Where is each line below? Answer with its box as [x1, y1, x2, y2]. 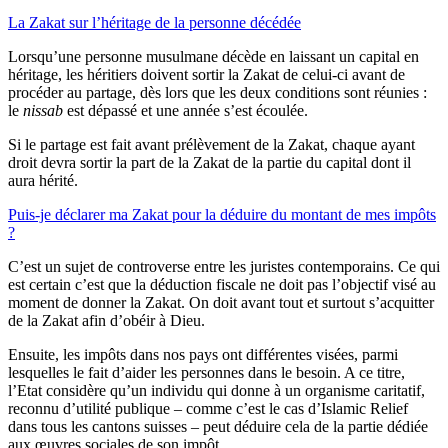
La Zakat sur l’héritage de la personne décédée [8, 14, 301, 32]
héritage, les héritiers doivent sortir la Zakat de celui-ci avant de [8, 66, 405, 84]
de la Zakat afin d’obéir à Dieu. [8, 312, 205, 330]
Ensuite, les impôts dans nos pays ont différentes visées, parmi [8, 346, 398, 364]
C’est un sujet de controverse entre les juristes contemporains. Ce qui [8, 258, 440, 276]
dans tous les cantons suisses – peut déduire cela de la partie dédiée [8, 418, 428, 436]
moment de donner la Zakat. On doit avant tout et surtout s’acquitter [8, 294, 434, 312]
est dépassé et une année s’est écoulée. [67, 102, 308, 120]
